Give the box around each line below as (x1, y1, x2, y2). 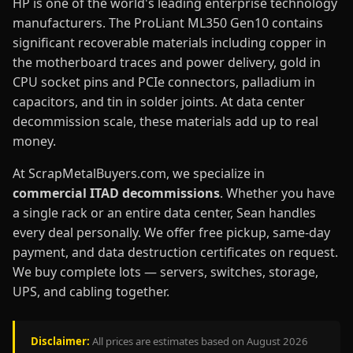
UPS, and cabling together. (13, 283, 169, 300)
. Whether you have (220, 184, 335, 202)
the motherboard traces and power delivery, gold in (13, 54, 321, 71)
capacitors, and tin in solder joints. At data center (13, 93, 305, 110)
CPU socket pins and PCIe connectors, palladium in (13, 73, 315, 91)
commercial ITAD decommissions (13, 184, 220, 202)
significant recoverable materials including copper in (13, 34, 326, 51)
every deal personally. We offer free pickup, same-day (13, 224, 330, 241)
